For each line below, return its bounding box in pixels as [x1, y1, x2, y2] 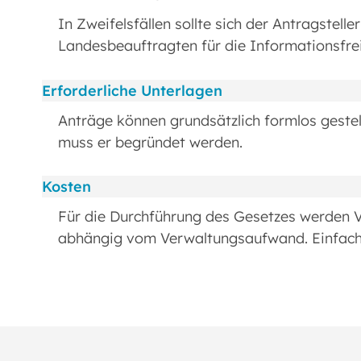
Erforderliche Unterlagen [42, 81, 222, 100]
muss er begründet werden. [58, 132, 243, 151]
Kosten [42, 177, 91, 197]
